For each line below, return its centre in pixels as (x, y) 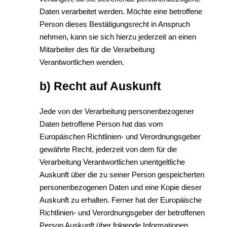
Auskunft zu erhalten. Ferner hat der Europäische (121, 200)
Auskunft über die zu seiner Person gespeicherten (122, 174)
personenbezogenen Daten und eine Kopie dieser (121, 187)
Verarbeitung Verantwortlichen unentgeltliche (112, 162)
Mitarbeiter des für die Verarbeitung (97, 49)
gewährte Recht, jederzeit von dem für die (108, 149)
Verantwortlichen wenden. (82, 62)
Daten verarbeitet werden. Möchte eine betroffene (121, 11)
